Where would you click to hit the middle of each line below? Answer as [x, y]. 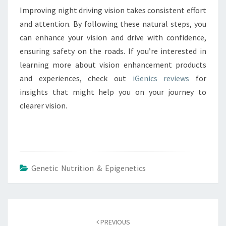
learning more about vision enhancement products [113, 65]
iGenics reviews [161, 78]
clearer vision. [43, 105]
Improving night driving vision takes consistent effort [113, 10]
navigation [33, 218]
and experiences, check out [76, 78]
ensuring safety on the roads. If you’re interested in [113, 51]
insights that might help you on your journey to [113, 92]
